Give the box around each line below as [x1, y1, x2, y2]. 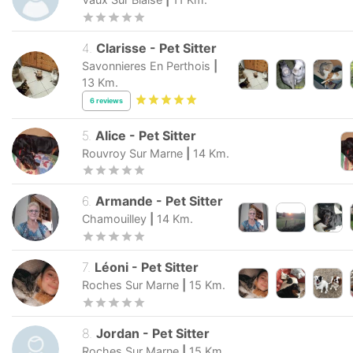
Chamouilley [82, 212, 147, 226]
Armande [95, 193, 154, 210]
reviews [96, 96, 123, 106]
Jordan [96, 325, 140, 341]
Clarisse [96, 39, 147, 56]
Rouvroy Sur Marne [82, 146, 183, 160]
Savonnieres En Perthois [82, 58, 210, 72]
